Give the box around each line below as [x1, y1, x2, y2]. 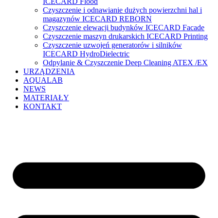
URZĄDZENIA [23, 67, 75, 75]
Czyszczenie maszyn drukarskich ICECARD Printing [43, 32, 208, 40]
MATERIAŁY [23, 93, 69, 102]
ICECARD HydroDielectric [43, 50, 129, 58]
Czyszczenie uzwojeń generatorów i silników [43, 41, 182, 49]
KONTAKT [23, 102, 62, 110]
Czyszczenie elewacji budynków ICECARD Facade [43, 23, 204, 32]
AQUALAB [23, 76, 63, 84]
